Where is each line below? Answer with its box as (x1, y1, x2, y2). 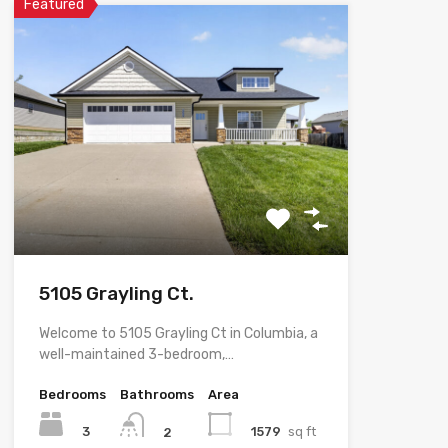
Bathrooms (119, 387, 194, 403)
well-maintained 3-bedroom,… (38, 346, 234, 364)
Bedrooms (38, 387, 106, 403)
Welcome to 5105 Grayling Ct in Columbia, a (38, 325, 318, 343)
